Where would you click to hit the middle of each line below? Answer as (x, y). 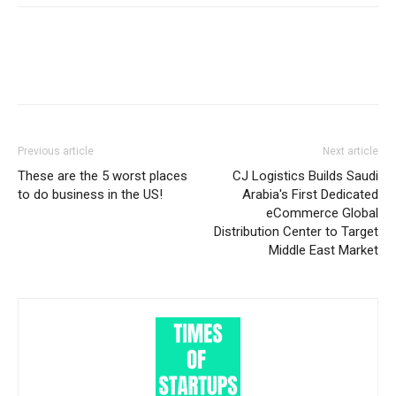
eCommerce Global (322, 213)
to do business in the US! (90, 194)
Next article (350, 151)
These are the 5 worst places (103, 175)
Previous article (56, 151)
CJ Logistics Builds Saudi (305, 175)
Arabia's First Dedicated (310, 194)
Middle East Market (324, 250)
